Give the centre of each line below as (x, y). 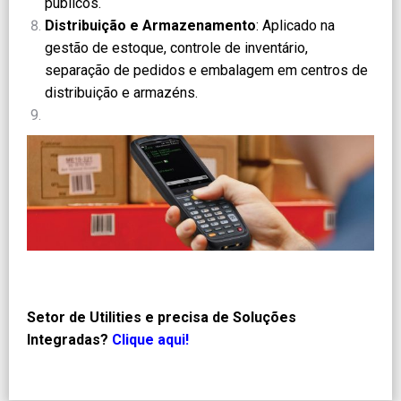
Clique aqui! (150, 339)
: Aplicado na (295, 25)
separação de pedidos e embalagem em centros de (206, 70)
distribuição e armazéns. (121, 92)
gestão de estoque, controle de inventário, (176, 47)
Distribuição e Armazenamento (150, 25)
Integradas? (68, 339)
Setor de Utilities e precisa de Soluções (162, 317)
